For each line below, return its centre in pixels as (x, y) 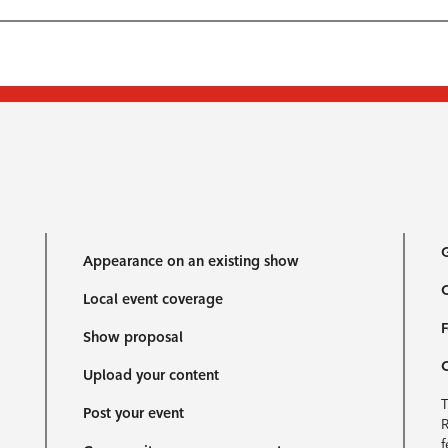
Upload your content (151, 375)
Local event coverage (153, 299)
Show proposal (133, 337)
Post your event (134, 413)
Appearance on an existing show (191, 261)
